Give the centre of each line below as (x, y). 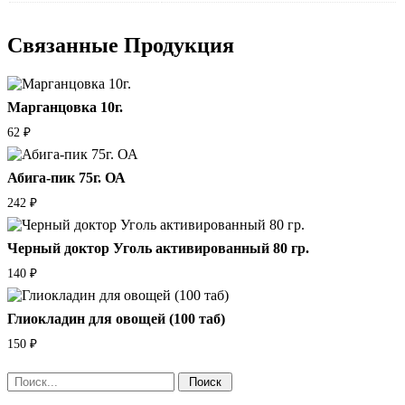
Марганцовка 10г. (65, 108)
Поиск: (28, 379)
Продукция (179, 46)
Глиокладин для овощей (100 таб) (116, 318)
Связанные (66, 46)
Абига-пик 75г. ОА (66, 178)
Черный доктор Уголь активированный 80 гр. (158, 249)
